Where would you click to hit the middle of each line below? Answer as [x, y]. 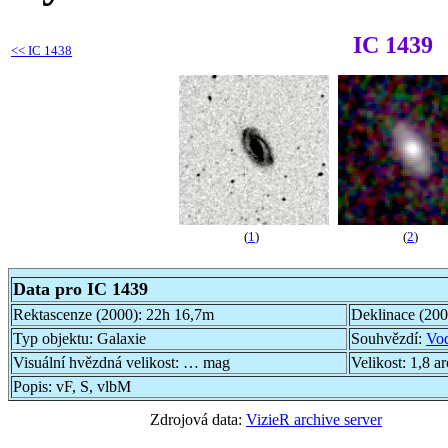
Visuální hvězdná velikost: [98, 362]
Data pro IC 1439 [80, 288]
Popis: [34, 386]
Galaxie [121, 338]
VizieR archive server [314, 419]
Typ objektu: [55, 338]
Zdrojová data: [198, 419]
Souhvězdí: [388, 338]
